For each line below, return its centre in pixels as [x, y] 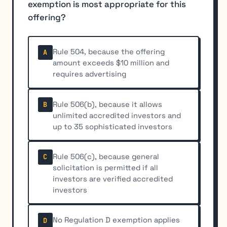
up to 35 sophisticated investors [113, 126]
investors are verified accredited [113, 179]
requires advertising [90, 74]
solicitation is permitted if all [106, 167]
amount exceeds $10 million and [111, 63]
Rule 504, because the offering [109, 52]
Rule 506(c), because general [106, 156]
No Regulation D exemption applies [117, 220]
